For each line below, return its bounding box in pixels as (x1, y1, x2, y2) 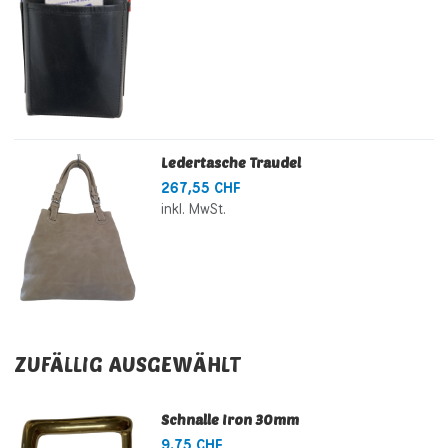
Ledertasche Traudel (160, 153, 301, 171)
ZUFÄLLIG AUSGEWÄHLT (14, 351, 241, 377)
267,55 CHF (160, 178, 241, 197)
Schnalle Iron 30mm (160, 411, 299, 429)
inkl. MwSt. (160, 199, 226, 218)
